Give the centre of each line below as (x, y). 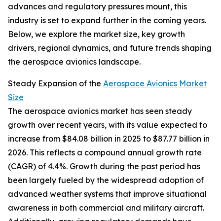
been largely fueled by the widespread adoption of (106, 180)
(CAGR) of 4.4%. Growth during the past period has (104, 166)
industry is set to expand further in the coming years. (107, 20)
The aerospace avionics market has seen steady (100, 111)
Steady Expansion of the (55, 84)
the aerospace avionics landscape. (74, 62)
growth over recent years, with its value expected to (108, 125)
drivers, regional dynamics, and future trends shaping (110, 48)
